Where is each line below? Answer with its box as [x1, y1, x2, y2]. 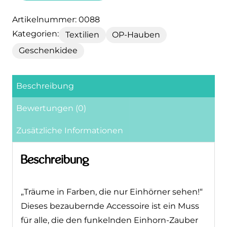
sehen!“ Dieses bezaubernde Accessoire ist [21, 193, 194, 203]
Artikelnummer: [12, 7, 79, 17]
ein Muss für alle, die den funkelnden [21, 207, 170, 217]
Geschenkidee [18, 38, 78, 48]
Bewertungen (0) [16, 95, 86, 105]
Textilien [65, 22, 99, 32]
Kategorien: [12, 21, 59, 31]
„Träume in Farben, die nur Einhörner [21, 179, 170, 189]
